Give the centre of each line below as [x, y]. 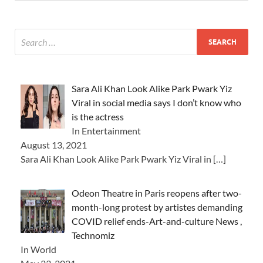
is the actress [98, 117]
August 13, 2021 [54, 145]
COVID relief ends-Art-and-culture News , [157, 221]
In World [38, 249]
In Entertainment [106, 131]
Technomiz [93, 235]
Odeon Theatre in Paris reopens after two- [157, 193]
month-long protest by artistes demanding [157, 207]
